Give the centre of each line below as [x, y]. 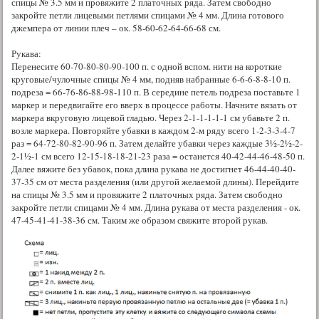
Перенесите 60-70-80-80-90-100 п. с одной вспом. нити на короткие [147, 66]
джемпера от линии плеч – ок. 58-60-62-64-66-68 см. [116, 27]
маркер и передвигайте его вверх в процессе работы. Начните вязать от [154, 104]
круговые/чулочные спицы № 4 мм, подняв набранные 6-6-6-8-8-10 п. [151, 79]
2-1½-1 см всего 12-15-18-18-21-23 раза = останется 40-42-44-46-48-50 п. [158, 156]
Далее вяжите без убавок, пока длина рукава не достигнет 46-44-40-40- [153, 168]
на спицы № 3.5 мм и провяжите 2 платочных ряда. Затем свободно [147, 194]
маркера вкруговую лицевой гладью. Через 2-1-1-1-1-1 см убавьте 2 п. [151, 117]
